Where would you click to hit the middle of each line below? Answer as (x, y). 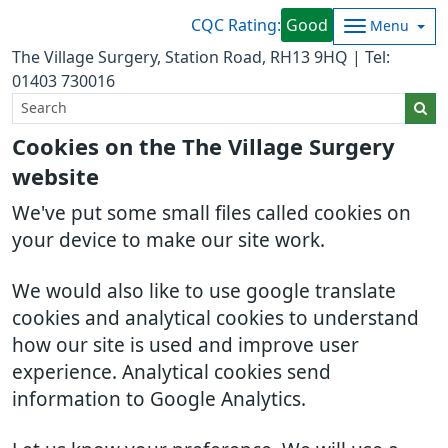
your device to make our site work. (168, 240)
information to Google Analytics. (159, 399)
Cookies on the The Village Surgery (203, 147)
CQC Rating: (236, 25)
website (55, 177)
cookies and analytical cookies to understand (215, 318)
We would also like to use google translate (204, 291)
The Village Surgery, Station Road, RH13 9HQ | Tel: (201, 57)
